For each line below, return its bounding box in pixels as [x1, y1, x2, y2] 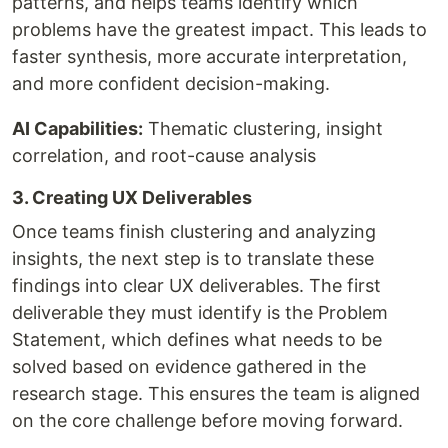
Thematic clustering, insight [143, 117, 383, 139]
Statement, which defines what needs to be [12, 328, 382, 350]
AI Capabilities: [12, 117, 143, 139]
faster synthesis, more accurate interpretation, [12, 45, 407, 67]
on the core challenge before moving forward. [12, 409, 403, 431]
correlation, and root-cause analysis [12, 144, 316, 166]
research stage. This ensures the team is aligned [12, 382, 420, 404]
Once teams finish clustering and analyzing [12, 220, 376, 242]
